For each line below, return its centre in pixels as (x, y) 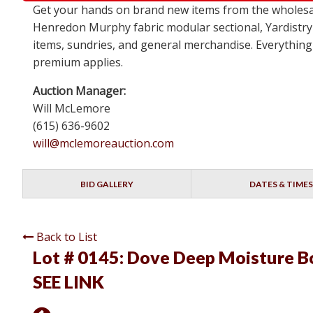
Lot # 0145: (80, 257)
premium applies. (78, 63)
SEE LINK (68, 282)
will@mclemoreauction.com (103, 144)
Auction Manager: (79, 91)
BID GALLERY (107, 184)
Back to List (67, 237)
